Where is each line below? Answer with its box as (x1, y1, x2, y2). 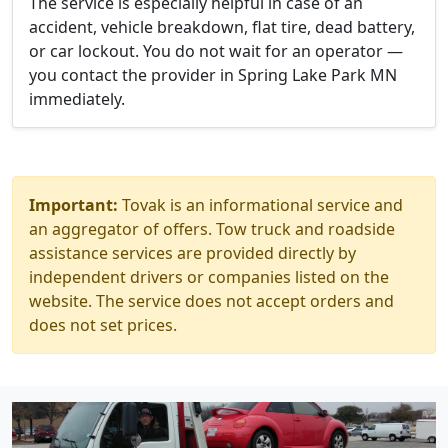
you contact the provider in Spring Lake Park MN (29, 64, 397, 86)
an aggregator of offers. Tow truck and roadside (29, 218, 395, 240)
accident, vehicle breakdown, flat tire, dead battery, (29, 16, 415, 38)
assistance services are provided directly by (29, 242, 356, 264)
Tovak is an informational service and (118, 194, 403, 216)
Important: (29, 194, 118, 216)
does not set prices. (29, 314, 177, 336)
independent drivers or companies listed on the (29, 266, 389, 288)
